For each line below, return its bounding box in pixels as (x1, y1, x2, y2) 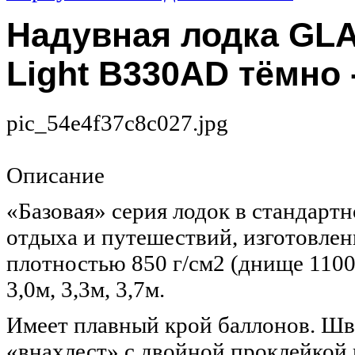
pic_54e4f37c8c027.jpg (6, 110, 228, 136)
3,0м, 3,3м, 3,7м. (6, 277, 165, 303)
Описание (6, 162, 105, 189)
